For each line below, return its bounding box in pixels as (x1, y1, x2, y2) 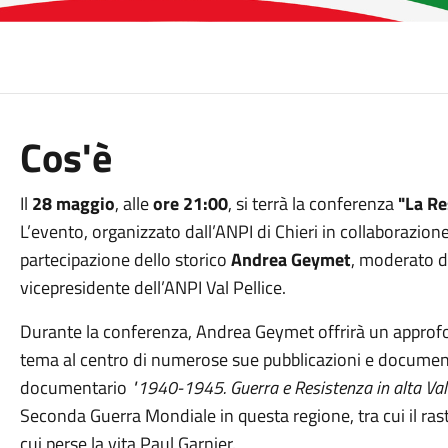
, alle (114, 190, 153, 217)
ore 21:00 (152, 190, 228, 217)
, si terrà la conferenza (227, 190, 398, 217)
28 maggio (27, 190, 115, 217)
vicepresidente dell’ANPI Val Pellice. (19, 274, 286, 301)
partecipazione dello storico (19, 246, 231, 273)
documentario (19, 374, 131, 401)
